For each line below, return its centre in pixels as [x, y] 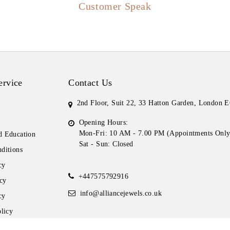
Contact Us [90, 83]
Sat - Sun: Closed [106, 144]
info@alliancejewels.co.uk [121, 194]
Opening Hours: [103, 123]
